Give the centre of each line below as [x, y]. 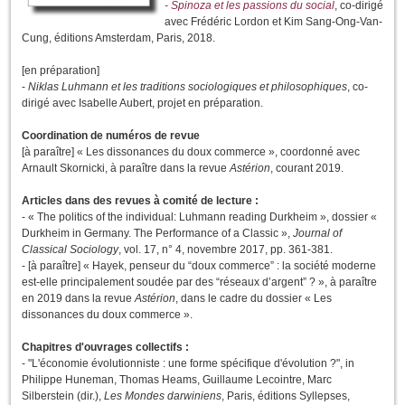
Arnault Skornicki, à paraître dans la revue [126, 169]
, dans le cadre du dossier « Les [254, 299]
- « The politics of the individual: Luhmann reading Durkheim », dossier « [199, 217]
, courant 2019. [307, 169]
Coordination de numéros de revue [111, 136]
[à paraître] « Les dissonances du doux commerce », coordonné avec [191, 152]
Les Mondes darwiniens [163, 396]
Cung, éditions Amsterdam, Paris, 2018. [118, 38]
